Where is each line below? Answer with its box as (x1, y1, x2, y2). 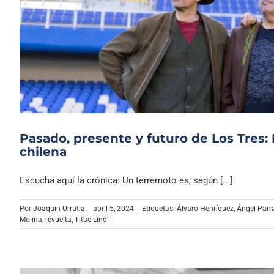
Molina (20, 215, 42, 224)
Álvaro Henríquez (177, 204, 234, 213)
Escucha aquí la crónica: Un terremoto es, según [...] (20, 174, 232, 186)
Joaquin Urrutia (33, 204, 85, 213)
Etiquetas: (142, 204, 177, 213)
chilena (20, 144, 67, 159)
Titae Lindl (75, 215, 109, 224)
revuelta (45, 215, 72, 224)
